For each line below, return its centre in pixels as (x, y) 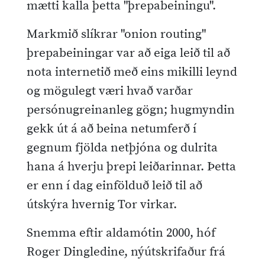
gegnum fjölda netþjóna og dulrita (122, 148)
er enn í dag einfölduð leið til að (114, 185)
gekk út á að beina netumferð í (112, 129)
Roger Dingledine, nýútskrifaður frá (126, 252)
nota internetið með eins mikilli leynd (132, 72)
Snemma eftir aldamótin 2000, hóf (121, 233)
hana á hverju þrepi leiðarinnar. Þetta (131, 167)
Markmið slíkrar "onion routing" (116, 34)
